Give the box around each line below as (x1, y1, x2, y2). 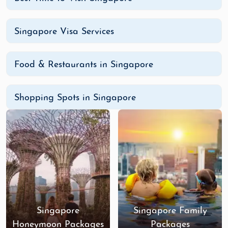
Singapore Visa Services (14, 27, 114, 37)
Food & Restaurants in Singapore (14, 60, 153, 70)
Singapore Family (133, 206, 207, 216)
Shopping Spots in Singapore (14, 93, 136, 103)
